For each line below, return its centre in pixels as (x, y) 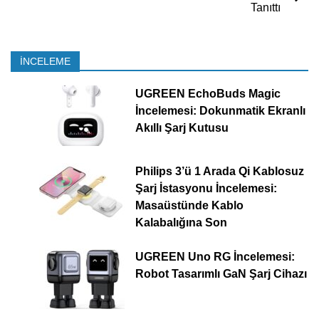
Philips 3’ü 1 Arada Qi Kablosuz (219, 172)
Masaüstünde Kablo (189, 206)
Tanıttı (268, 8)
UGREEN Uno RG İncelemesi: (215, 257)
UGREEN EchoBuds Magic (208, 94)
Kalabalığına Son (181, 223)
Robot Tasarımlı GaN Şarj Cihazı (221, 274)
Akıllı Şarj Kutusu (182, 128)
